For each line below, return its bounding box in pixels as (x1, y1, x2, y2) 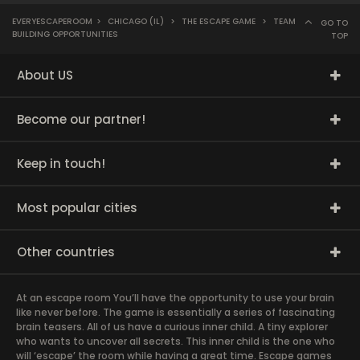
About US (17, 67, 73, 84)
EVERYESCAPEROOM (12, 15, 92, 27)
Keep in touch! (17, 155, 105, 172)
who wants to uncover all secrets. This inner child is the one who (16, 334, 335, 348)
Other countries (17, 243, 115, 260)
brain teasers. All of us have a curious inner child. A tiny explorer (16, 320, 328, 333)
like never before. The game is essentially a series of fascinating (16, 305, 335, 319)
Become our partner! (17, 111, 145, 128)
